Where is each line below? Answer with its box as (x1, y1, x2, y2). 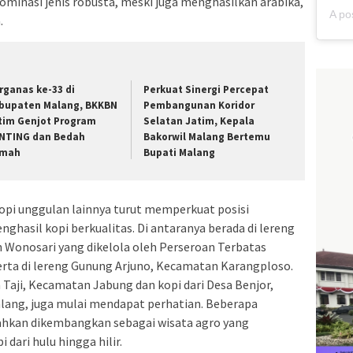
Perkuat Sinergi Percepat (143, 83, 269, 97)
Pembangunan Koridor (143, 98, 255, 113)
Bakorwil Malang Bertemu (143, 130, 271, 144)
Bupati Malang (143, 146, 216, 160)
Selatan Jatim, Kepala (143, 114, 255, 128)
